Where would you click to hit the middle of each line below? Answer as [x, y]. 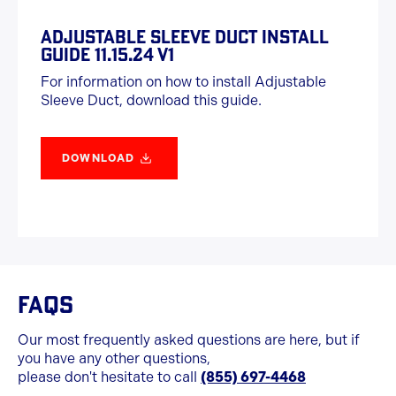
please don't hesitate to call [109, 377]
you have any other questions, [114, 358]
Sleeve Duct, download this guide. [151, 100]
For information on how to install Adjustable [183, 82]
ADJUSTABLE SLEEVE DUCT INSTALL [185, 37]
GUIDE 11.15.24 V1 [107, 54]
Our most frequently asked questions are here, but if [189, 340]
